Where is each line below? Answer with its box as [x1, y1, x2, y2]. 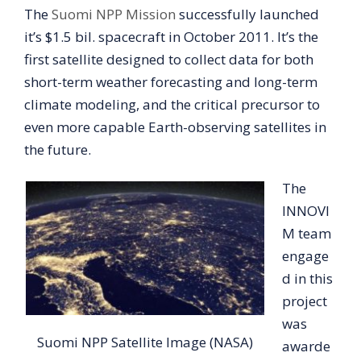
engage [282, 246, 329, 265]
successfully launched [176, 4, 319, 23]
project [282, 291, 327, 310]
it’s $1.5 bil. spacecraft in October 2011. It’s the [24, 27, 318, 46]
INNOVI [282, 201, 330, 220]
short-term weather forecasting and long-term [24, 72, 317, 91]
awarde [282, 336, 330, 355]
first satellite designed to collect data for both [24, 49, 313, 68]
